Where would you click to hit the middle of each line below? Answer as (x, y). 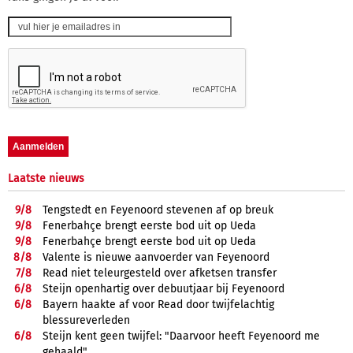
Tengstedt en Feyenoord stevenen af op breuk (158, 210)
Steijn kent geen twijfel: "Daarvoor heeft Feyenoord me (181, 336)
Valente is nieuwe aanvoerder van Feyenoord (156, 257)
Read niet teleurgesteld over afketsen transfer (160, 273)
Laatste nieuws (46, 178)
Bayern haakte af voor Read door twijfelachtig (158, 304)
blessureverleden (86, 320)
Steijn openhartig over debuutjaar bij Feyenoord (163, 288)
